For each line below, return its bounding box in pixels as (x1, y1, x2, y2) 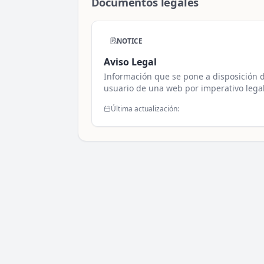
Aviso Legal (103, 55, 157, 68)
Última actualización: (110, 104, 179, 114)
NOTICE (116, 36, 142, 45)
